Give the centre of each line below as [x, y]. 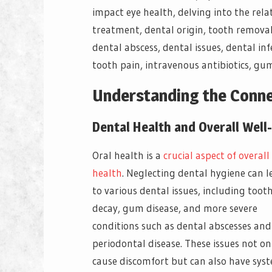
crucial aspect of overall [216, 155]
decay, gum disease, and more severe [175, 208]
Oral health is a [128, 155]
